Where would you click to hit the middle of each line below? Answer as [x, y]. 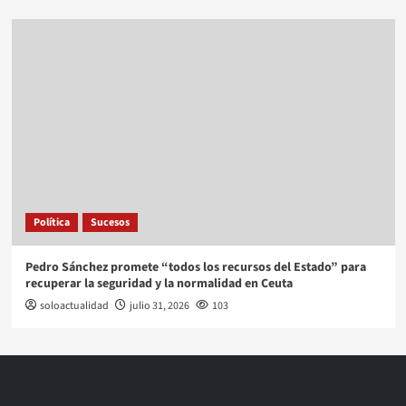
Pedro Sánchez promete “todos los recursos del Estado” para [195, 268]
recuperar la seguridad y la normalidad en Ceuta [159, 284]
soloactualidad [74, 306]
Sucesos [110, 223]
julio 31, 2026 [159, 306]
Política [51, 223]
